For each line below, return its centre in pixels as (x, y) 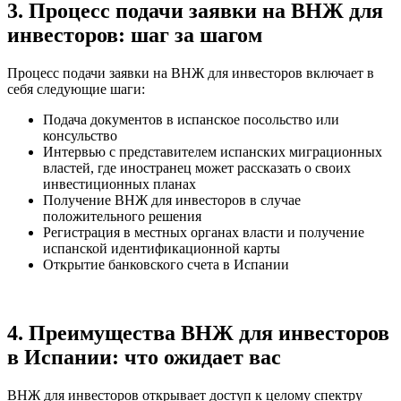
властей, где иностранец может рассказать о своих (197, 168)
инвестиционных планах (119, 184)
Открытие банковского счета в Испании (166, 265)
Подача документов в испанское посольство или (191, 120)
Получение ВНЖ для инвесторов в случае (172, 200)
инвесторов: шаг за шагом (135, 35)
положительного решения (122, 217)
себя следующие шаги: (76, 90)
